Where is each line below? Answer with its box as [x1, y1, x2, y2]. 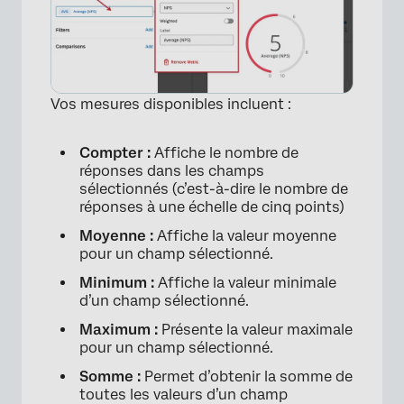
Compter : [79, 143, 151, 161]
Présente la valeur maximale [158, 320, 353, 338]
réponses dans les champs [79, 161, 264, 179]
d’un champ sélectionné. [79, 291, 249, 309]
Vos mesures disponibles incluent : [50, 95, 291, 113]
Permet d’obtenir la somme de [141, 367, 353, 385]
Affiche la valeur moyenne [157, 226, 336, 244]
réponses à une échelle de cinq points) [79, 197, 344, 216]
